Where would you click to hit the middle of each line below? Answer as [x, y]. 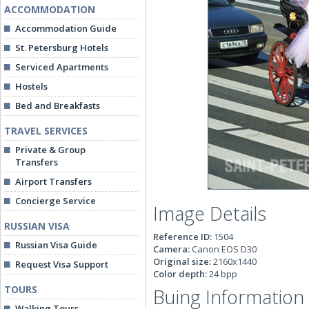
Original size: [183, 261]
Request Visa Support [62, 264]
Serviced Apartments [62, 67]
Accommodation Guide [66, 28]
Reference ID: [183, 237]
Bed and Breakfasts [58, 106]
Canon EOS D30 [224, 249]
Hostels [31, 86]
